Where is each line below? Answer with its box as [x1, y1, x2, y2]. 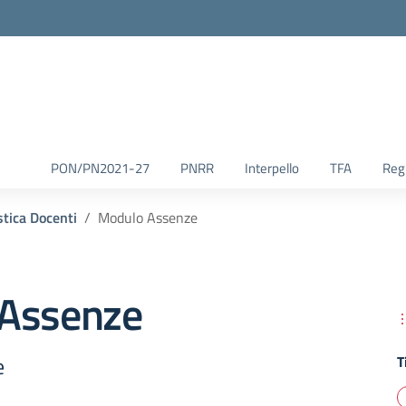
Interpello [245, 158, 299, 179]
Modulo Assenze [98, 207, 198, 228]
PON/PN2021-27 [51, 158, 150, 179]
